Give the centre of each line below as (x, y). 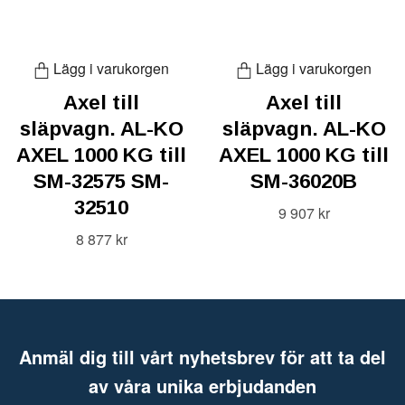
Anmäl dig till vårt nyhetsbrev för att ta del (202, 357)
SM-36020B (304, 182)
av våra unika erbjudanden (202, 386)
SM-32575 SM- (101, 182)
